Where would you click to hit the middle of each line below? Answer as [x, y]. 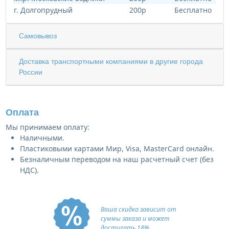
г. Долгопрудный [43, 10]
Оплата [22, 112]
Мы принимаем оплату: [47, 127]
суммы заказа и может [135, 218]
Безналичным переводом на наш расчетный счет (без [117, 159]
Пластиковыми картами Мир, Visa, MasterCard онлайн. [117, 148]
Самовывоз [38, 36]
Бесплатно [193, 10]
